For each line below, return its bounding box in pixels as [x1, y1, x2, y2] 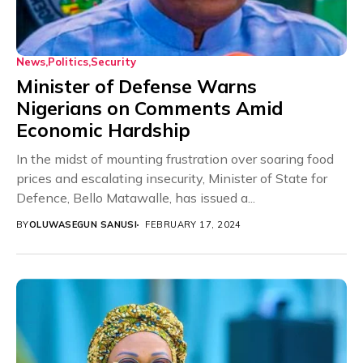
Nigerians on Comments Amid [16, 96, 283, 121]
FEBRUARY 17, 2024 [145, 219, 241, 231]
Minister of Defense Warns [16, 75, 257, 99]
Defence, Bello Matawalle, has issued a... [16, 190, 255, 207]
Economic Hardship [16, 118, 190, 143]
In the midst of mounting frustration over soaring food [16, 151, 334, 168]
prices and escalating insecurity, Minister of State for [16, 170, 327, 187]
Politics [48, 55, 88, 69]
